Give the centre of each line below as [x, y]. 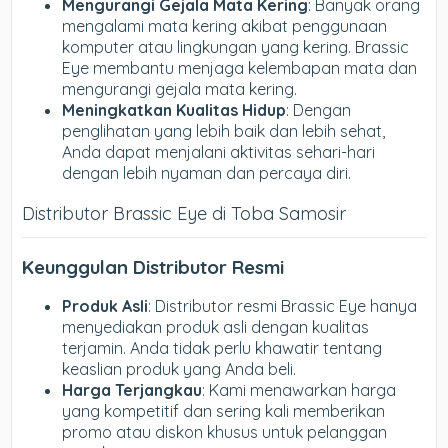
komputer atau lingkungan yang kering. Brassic [236, 46]
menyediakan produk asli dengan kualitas [216, 327]
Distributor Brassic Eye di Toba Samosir [184, 213]
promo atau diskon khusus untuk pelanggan [225, 432]
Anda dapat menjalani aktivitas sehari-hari [219, 151]
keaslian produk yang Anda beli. [179, 369]
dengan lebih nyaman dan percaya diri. [207, 172]
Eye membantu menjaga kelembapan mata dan [240, 67]
